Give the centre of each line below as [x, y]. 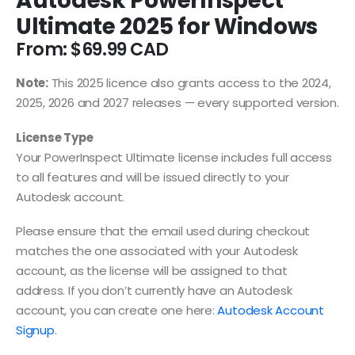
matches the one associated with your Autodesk [157, 251]
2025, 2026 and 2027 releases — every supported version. [177, 103]
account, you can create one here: [117, 311]
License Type [55, 137]
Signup [35, 330]
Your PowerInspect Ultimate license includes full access [174, 157]
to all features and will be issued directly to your [153, 177]
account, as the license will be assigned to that [152, 271]
